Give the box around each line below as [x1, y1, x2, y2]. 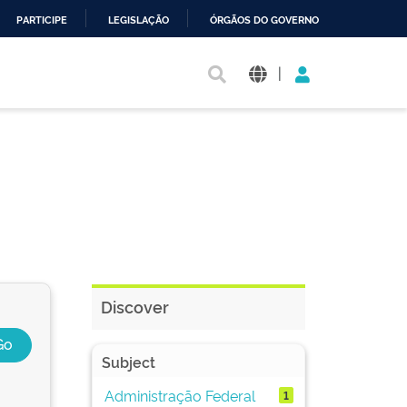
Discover [101, 295, 169, 317]
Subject [102, 352, 155, 372]
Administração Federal [104, 384, 255, 405]
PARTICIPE [16, 15, 67, 26]
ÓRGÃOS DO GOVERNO [210, 15, 319, 26]
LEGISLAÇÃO [108, 15, 169, 26]
